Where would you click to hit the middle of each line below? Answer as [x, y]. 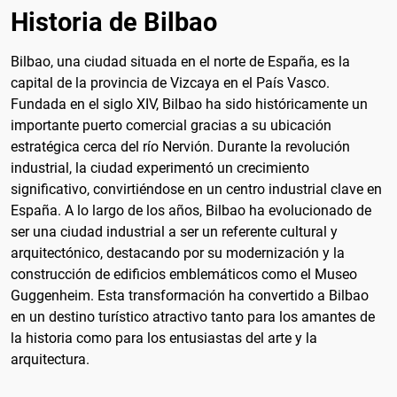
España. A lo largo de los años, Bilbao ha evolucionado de [191, 210]
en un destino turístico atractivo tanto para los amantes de [193, 316]
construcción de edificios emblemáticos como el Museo [184, 274]
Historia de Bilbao [114, 22]
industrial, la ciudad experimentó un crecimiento [160, 167]
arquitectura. [50, 359]
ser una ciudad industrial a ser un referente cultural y [174, 231]
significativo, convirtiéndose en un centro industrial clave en [196, 189]
